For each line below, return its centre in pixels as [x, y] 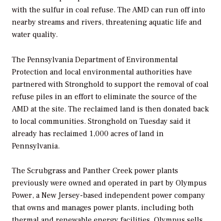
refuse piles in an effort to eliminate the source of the [104, 96]
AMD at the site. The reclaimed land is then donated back [110, 109]
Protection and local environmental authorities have [102, 72]
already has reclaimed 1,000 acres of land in [88, 133]
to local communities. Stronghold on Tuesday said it [101, 121]
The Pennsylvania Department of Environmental [95, 59]
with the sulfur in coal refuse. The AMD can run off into [109, 10]
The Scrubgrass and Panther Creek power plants [95, 171]
